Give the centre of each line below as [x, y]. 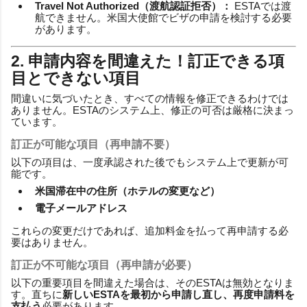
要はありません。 [52, 242]
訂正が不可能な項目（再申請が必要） [104, 265]
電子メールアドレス [81, 208]
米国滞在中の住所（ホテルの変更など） [127, 191]
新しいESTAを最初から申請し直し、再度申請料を [179, 294]
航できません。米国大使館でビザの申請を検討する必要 [163, 17]
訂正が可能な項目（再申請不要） [93, 144]
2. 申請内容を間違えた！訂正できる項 [148, 61]
